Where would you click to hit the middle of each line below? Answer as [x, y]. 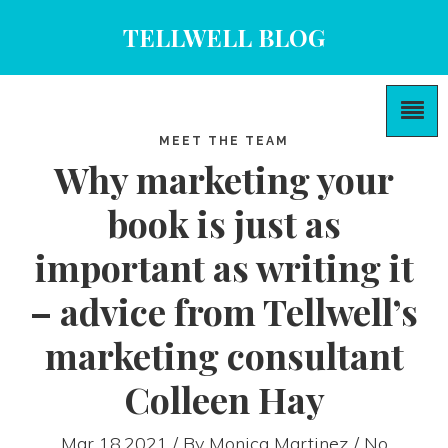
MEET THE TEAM [224, 141]
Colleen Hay [224, 399]
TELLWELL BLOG [224, 37]
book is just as [224, 223]
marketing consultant [224, 355]
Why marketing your [224, 179]
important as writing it [224, 267]
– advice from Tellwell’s [224, 311]
